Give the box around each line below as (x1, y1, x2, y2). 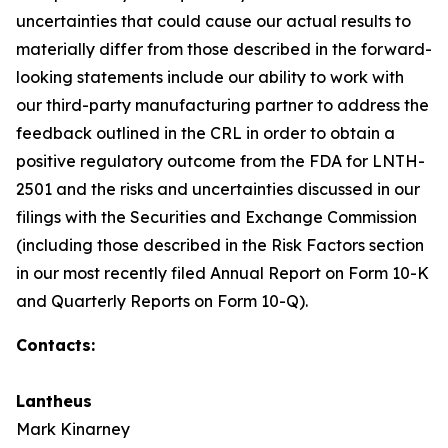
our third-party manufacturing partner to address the (16, 95, 429, 115)
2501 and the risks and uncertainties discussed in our (16, 179, 420, 199)
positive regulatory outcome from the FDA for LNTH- (16, 151, 425, 171)
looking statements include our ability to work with (16, 67, 404, 87)
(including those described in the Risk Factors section (16, 235, 424, 255)
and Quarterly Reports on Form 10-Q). (16, 291, 308, 311)
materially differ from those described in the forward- (16, 39, 432, 59)
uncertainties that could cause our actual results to (16, 11, 411, 31)
